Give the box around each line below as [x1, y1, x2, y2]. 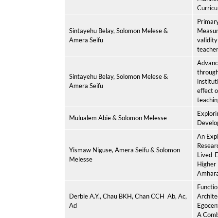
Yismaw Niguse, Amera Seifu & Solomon [69, 146, 180, 154]
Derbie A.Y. [69, 192, 100, 200]
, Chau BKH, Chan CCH [100, 192, 164, 200]
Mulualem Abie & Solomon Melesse [69, 114, 167, 122]
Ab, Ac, [167, 192, 187, 200]
